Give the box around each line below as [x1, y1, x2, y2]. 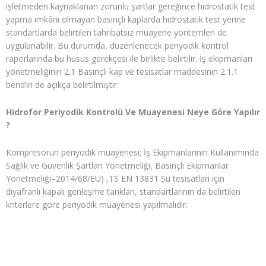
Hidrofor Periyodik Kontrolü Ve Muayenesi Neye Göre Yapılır [6, 106, 260, 118]
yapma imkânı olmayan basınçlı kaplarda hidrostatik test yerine [6, 13, 246, 25]
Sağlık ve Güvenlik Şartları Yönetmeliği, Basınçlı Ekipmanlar [6, 159, 229, 171]
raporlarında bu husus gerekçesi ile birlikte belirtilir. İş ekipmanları [6, 52, 252, 64]
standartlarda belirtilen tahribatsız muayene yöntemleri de [6, 26, 227, 38]
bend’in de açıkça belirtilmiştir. [6, 78, 119, 90]
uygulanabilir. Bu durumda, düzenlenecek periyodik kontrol [6, 39, 229, 51]
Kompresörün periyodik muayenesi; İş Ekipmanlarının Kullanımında [6, 146, 259, 158]
